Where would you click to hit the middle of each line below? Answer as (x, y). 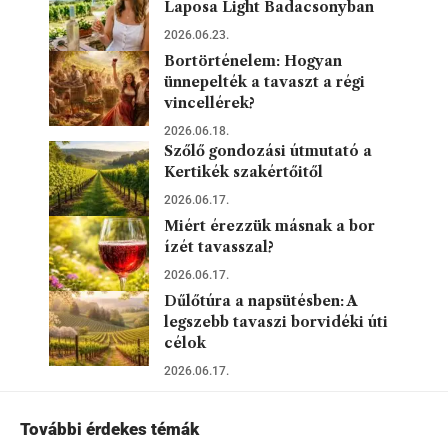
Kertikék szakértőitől (243, 171)
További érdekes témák (109, 428)
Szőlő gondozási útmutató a (268, 150)
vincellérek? (209, 102)
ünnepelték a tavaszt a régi (264, 81)
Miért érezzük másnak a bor (269, 225)
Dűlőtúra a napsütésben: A (261, 300)
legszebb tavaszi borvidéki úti (276, 321)
